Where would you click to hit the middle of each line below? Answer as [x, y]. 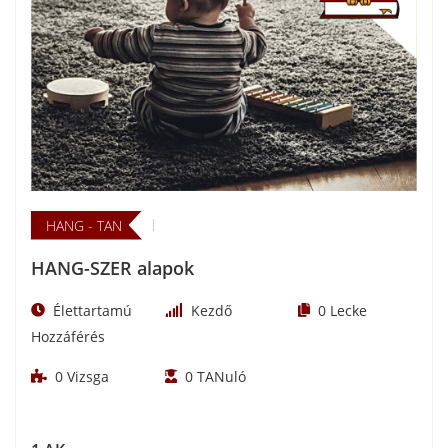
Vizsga [86, 376]
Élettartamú [92, 310]
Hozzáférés [68, 336]
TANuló [219, 376]
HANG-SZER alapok [112, 267]
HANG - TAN [84, 225]
